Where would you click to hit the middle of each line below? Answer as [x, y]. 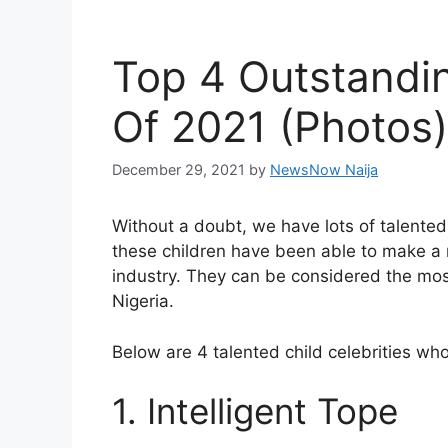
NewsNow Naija [324, 170]
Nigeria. [143, 301]
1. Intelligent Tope [255, 411]
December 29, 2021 [178, 170]
